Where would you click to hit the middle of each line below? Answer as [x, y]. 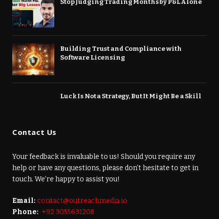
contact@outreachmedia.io [82, 200]
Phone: [26, 212]
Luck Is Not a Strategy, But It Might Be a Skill [131, 96]
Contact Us [34, 132]
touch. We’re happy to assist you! [66, 179]
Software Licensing [93, 58]
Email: [25, 200]
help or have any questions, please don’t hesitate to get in [105, 168]
